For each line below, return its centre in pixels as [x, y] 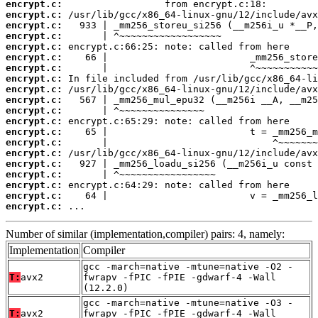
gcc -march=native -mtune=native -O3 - [188, 302]
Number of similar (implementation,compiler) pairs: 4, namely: [145, 234]
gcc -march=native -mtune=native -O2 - [188, 266]
